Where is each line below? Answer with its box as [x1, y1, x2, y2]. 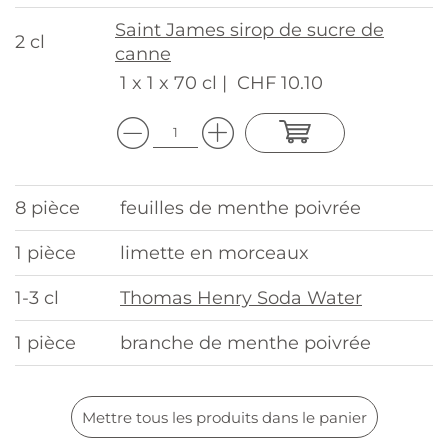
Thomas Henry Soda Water [120, 287, 362, 309]
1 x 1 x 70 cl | [120, 72, 227, 94]
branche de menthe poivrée [120, 332, 371, 354]
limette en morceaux [120, 242, 309, 264]
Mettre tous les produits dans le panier [81, 407, 367, 427]
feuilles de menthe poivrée [120, 197, 361, 219]
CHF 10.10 [237, 72, 323, 94]
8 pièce [15, 197, 80, 219]
